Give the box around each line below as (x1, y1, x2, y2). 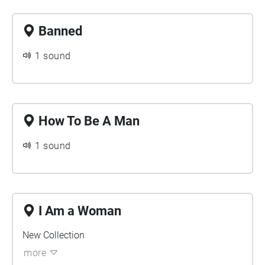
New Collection (22, 230, 85, 241)
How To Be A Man (38, 114, 140, 128)
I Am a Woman (38, 203, 121, 218)
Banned (38, 24, 82, 38)
